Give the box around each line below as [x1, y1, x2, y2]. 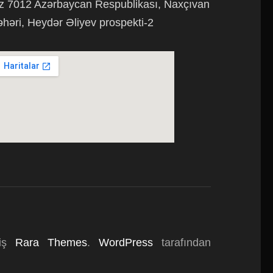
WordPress [99, 236, 154, 249]
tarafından [153, 236, 211, 249]
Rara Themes [15, 236, 88, 249]
